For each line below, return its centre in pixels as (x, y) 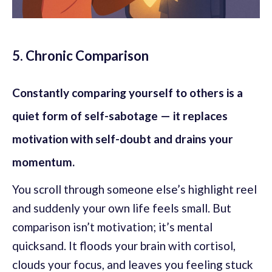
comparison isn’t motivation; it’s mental (112, 227)
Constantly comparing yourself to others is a (127, 93)
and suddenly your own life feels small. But (122, 208)
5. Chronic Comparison (80, 56)
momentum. (43, 162)
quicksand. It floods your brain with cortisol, (124, 246)
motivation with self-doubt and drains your (123, 139)
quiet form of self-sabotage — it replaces (120, 116)
